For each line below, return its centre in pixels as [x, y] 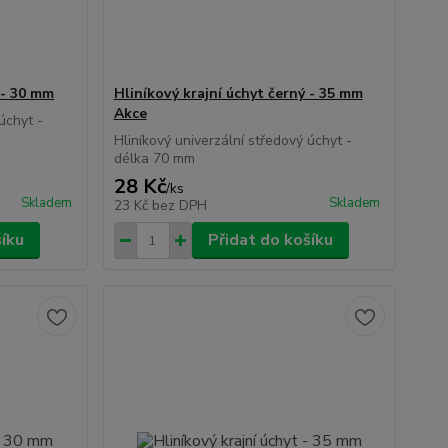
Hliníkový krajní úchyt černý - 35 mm [238, 94]
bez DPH [179, 206]
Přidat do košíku [270, 240]
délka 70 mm [154, 159]
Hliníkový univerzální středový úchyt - [232, 141]
